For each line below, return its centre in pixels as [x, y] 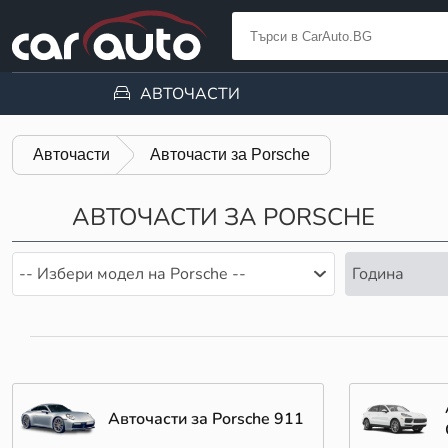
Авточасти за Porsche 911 [206, 418]
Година [377, 274]
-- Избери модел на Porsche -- [132, 274]
